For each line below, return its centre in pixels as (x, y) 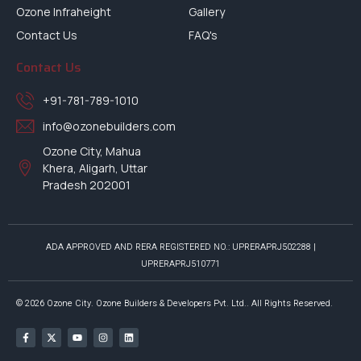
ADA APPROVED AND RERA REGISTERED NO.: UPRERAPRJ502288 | (180, 247)
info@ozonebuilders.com (109, 127)
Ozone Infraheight (64, 11)
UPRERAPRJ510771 (180, 263)
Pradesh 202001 (86, 185)
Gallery (207, 11)
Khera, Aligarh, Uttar (95, 168)
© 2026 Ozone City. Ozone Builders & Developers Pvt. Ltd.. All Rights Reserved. (174, 303)
